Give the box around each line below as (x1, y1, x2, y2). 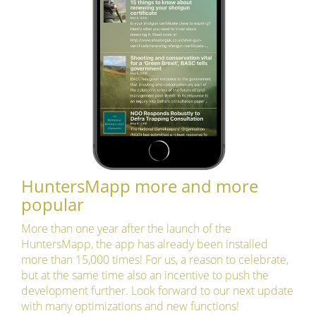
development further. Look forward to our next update (21, 283, 293, 299)
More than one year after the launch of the (21, 221, 231, 237)
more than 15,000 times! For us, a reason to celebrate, (21, 252, 288, 268)
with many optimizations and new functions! (21, 298, 239, 315)
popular (21, 193, 84, 217)
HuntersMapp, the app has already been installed (21, 236, 268, 253)
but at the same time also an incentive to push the (21, 267, 269, 284)
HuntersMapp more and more (21, 174, 258, 198)
